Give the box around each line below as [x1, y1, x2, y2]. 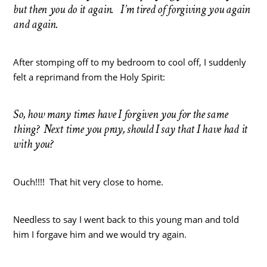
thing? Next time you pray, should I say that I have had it [13, 121, 247, 137]
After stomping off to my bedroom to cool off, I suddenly [13, 55, 247, 68]
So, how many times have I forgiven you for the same [13, 106, 228, 122]
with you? [13, 136, 53, 152]
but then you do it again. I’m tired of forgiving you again [13, 1, 250, 17]
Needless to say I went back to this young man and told [13, 213, 240, 225]
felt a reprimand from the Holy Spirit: [13, 70, 166, 83]
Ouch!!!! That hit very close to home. [13, 175, 164, 188]
